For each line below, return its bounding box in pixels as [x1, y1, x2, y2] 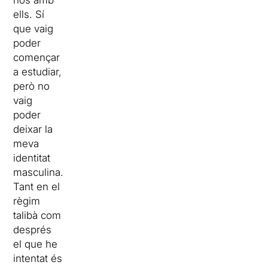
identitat [13, 152, 51, 164]
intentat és [13, 252, 63, 264]
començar [13, 51, 60, 63]
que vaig [13, 23, 54, 35]
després [13, 224, 52, 236]
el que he [13, 238, 58, 250]
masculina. [13, 166, 64, 178]
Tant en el [13, 181, 60, 193]
